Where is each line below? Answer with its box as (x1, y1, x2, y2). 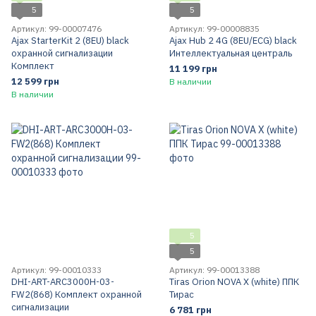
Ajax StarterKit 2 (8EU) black (11, 35, 129, 47)
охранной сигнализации (11, 47, 113, 59)
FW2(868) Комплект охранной (11, 288, 142, 300)
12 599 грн (11, 75, 59, 87)
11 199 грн (169, 63, 217, 75)
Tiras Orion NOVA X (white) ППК (169, 276, 299, 288)
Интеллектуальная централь (169, 47, 292, 59)
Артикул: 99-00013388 (169, 265, 260, 275)
